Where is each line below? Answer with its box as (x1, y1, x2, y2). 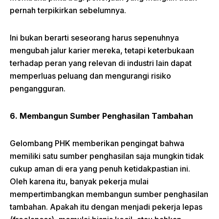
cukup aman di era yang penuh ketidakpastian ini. (10, 164, 190, 174)
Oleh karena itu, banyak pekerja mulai (10, 176, 149, 187)
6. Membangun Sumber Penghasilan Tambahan (10, 111, 193, 121)
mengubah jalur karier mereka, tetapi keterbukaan (10, 45, 194, 56)
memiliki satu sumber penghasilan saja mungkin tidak (10, 151, 204, 161)
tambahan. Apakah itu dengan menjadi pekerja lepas (10, 202, 202, 212)
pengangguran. (10, 84, 66, 94)
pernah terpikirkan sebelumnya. (10, 5, 126, 16)
